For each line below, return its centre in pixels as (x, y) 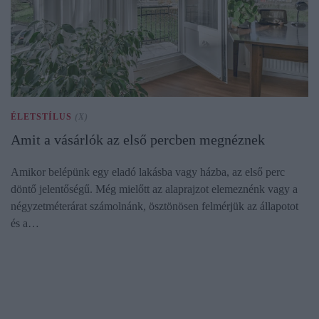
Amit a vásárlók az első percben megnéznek (138, 139)
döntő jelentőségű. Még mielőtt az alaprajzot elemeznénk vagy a (154, 189)
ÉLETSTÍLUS (43, 116)
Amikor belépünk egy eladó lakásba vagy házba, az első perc (148, 172)
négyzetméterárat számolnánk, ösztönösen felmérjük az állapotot (155, 206)
